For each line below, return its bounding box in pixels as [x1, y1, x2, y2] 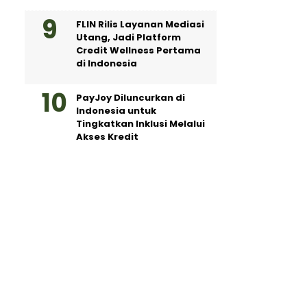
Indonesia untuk [76, 104, 156, 117]
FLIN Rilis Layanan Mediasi [76, 18, 204, 31]
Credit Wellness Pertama [76, 44, 201, 57]
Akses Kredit [76, 130, 138, 143]
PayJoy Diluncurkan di [76, 91, 185, 104]
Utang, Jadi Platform [76, 31, 181, 44]
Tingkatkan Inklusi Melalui [76, 117, 205, 130]
